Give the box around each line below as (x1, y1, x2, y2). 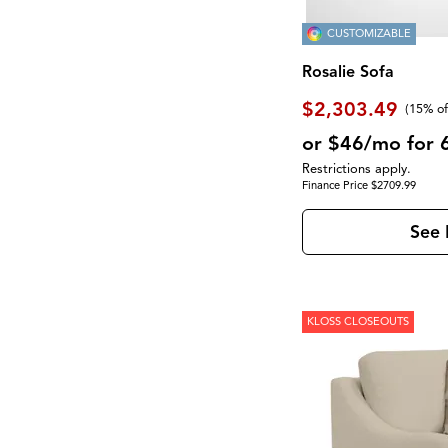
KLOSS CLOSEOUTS (307, 314, 410, 329)
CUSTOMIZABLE (327, 26, 412, 41)
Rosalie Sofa (302, 62, 395, 83)
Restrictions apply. (302, 160, 412, 177)
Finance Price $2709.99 (302, 177, 417, 192)
